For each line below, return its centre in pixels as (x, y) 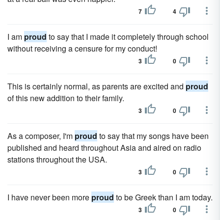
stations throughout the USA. (57, 159)
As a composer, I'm (41, 136)
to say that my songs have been (153, 136)
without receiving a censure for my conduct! (82, 48)
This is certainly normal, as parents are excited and (96, 86)
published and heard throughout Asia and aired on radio (104, 148)
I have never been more (49, 197)
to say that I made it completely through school (128, 37)
